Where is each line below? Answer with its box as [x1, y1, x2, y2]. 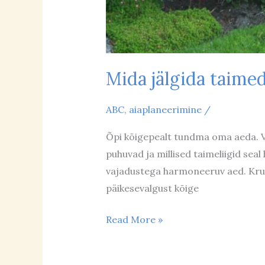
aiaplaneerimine [128, 104, 202, 116]
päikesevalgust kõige [105, 182, 199, 194]
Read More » [105, 213, 163, 225]
